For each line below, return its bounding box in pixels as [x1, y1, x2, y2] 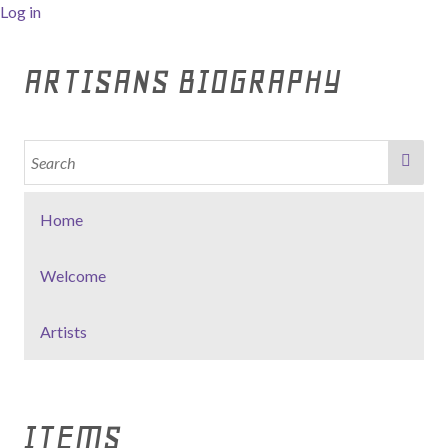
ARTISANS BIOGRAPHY [24, 61, 342, 102]
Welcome [40, 266, 106, 285]
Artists [40, 322, 87, 341]
